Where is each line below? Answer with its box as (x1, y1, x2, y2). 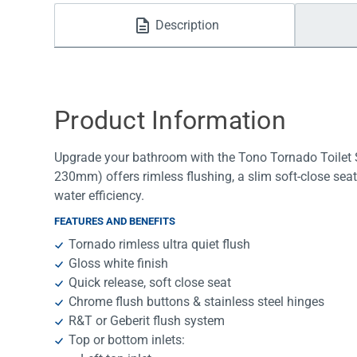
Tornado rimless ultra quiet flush (69, 237, 251, 253)
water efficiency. (54, 188, 144, 204)
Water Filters (76, 16, 147, 31)
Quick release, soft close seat (69, 275, 232, 291)
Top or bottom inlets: (69, 332, 186, 348)
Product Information (54, 105, 286, 136)
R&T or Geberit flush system (69, 313, 226, 329)
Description (155, 17, 219, 33)
